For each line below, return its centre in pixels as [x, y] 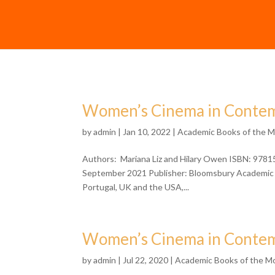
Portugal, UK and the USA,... [136, 187]
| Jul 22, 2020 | [146, 260]
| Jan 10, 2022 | [147, 132]
